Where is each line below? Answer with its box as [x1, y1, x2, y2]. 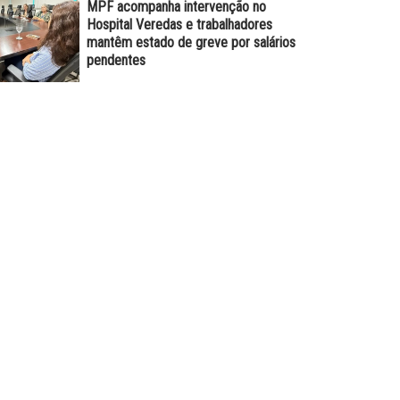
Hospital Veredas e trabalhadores [86, 15, 272, 33]
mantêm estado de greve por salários [86, 33, 296, 51]
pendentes [86, 51, 146, 69]
